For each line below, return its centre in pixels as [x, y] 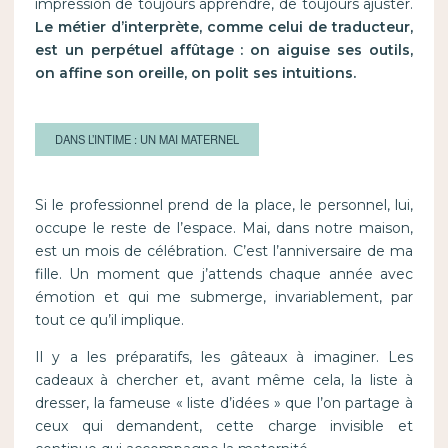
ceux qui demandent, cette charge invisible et [224, 426]
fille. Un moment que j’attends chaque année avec [224, 274]
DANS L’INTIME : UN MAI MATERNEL [146, 139]
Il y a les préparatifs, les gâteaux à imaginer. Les [224, 357]
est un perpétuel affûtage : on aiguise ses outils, [224, 50]
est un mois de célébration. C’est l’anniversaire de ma [224, 251]
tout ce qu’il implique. [109, 320]
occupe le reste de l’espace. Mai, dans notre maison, [224, 228]
